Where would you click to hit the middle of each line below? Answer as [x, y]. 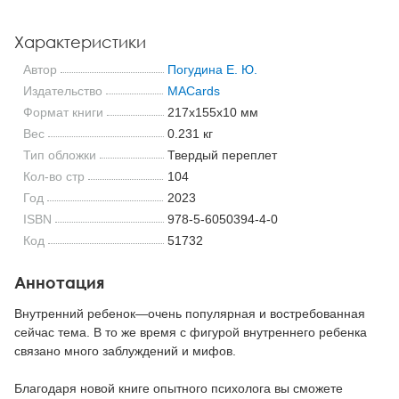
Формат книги [63, 112]
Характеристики [80, 41]
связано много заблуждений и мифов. [125, 351]
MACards [193, 90]
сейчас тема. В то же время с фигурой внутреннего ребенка [191, 333]
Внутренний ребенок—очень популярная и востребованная [190, 314]
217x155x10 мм [212, 112]
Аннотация [59, 282]
